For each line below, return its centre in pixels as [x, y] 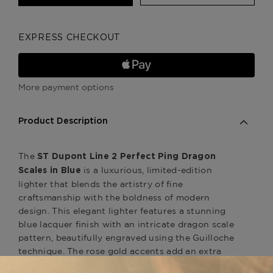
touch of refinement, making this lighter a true [121, 264]
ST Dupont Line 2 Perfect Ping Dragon [127, 156]
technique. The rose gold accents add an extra [120, 251]
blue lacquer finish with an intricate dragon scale [126, 224]
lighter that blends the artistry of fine [101, 184]
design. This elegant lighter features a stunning [122, 211]
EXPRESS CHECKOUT [70, 37]
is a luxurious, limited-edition [146, 170]
